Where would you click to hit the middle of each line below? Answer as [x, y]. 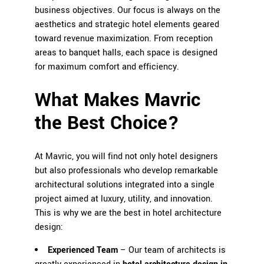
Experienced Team [83, 250]
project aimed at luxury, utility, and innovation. [124, 199]
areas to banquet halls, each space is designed [126, 53]
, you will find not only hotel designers [145, 156]
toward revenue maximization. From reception [124, 39]
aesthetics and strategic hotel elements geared [127, 24]
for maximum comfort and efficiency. [107, 67]
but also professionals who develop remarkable [126, 171]
